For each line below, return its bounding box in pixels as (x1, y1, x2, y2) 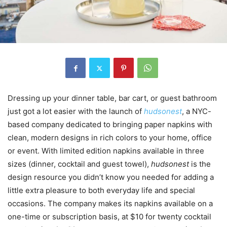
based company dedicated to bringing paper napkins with (8, 120, 212, 130)
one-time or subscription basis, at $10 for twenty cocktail (8, 212, 211, 222)
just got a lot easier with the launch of (8, 106, 144, 117)
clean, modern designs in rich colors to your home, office (8, 133, 212, 143)
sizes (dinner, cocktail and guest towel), (8, 159, 151, 169)
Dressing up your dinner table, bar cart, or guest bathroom (8, 93, 217, 103)
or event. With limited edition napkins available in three (8, 146, 204, 156)
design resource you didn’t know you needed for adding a (8, 172, 214, 182)
